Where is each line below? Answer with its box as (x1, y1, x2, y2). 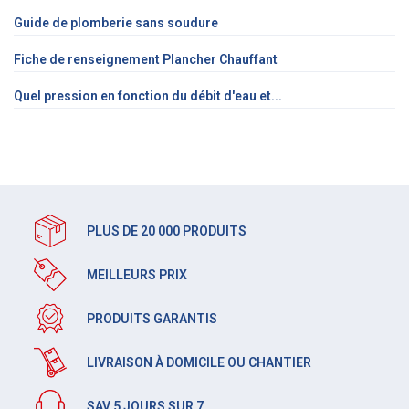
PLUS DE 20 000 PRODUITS (87, 223, 246, 238)
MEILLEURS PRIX (87, 267, 187, 282)
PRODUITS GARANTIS (87, 310, 217, 326)
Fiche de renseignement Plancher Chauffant (14, 51, 278, 67)
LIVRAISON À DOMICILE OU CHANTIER (87, 354, 311, 370)
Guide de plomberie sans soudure (14, 15, 218, 30)
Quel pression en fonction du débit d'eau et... (14, 88, 282, 103)
